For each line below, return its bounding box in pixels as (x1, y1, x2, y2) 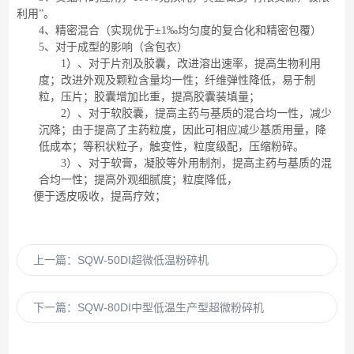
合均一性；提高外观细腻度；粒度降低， (39, 174, 239, 186)
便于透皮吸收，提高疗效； (33, 190, 167, 202)
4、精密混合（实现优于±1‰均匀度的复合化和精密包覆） (39, 24, 322, 36)
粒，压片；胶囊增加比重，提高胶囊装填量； (39, 91, 261, 103)
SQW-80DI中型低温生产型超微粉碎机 (77, 301, 265, 314)
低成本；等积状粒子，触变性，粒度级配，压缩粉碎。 (39, 141, 305, 153)
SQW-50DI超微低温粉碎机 (77, 254, 209, 266)
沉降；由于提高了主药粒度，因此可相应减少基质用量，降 (39, 124, 327, 136)
